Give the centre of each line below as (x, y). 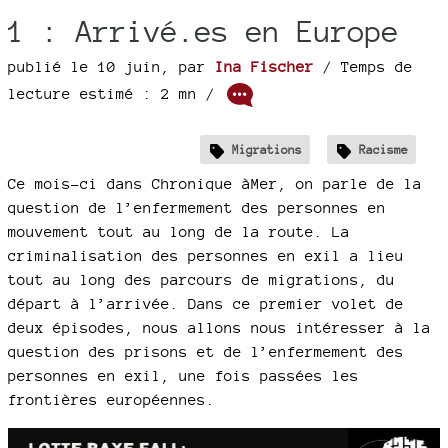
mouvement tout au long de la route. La (179, 231)
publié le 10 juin (84, 66)
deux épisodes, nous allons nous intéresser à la (219, 327)
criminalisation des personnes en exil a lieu (206, 255)
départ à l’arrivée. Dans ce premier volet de (206, 303)
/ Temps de (363, 66)
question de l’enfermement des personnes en (197, 207)
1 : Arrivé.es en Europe (203, 31)
